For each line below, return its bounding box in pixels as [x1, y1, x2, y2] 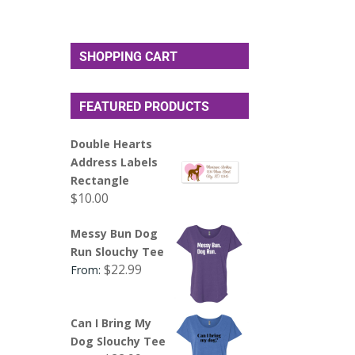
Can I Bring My [71, 315, 152, 330]
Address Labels [71, 154, 158, 170]
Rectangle [71, 172, 130, 188]
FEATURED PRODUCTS [79, 98, 210, 114]
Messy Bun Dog [71, 225, 158, 241]
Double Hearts [71, 136, 153, 151]
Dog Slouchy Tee [71, 333, 166, 349]
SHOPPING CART [79, 48, 178, 64]
